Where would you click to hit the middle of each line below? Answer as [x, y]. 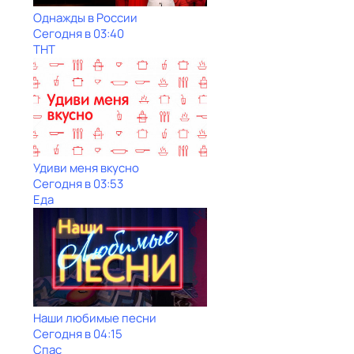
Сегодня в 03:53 [78, 184]
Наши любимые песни [95, 318]
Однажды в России [85, 18]
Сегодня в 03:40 [79, 34]
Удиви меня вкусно [86, 168]
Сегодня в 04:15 [78, 334]
